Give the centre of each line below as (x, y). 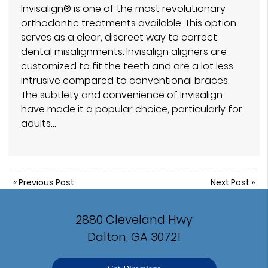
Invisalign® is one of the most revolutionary (123, 8)
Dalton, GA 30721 (134, 237)
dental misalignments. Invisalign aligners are (124, 51)
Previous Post (47, 182)
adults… (38, 123)
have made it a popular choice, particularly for (132, 109)
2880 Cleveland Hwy (134, 220)
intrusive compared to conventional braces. (125, 80)
